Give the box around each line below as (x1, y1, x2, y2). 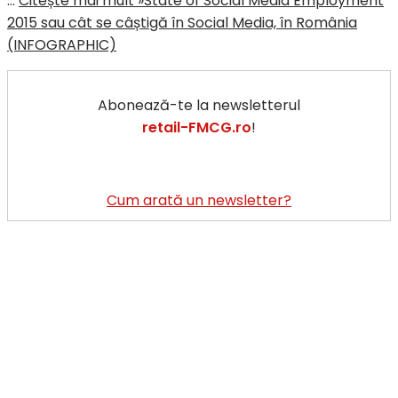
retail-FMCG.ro (142, 116, 251, 138)
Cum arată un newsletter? (107, 189, 291, 211)
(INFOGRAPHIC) (7, 34, 116, 55)
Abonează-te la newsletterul (98, 94, 300, 115)
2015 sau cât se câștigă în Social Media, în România (7, 12, 357, 33)
